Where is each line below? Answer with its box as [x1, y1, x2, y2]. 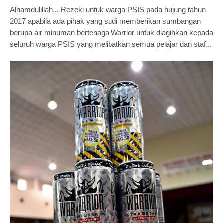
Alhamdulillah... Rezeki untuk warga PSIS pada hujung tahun [10, 5, 206, 14]
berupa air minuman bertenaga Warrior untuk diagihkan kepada [10, 28, 213, 37]
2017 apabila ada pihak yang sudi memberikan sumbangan [10, 17, 201, 25]
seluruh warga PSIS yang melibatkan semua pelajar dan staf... [10, 40, 212, 48]
